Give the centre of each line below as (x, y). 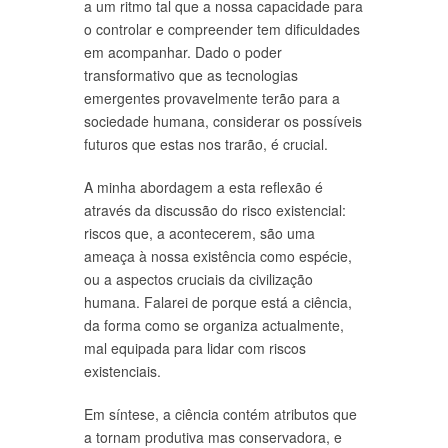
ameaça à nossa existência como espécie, (218, 255)
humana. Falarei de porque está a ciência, (218, 301)
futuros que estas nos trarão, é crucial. (206, 143)
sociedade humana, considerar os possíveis (223, 120)
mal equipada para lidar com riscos (195, 347)
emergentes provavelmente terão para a (212, 97)
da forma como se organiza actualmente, (214, 324)
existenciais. (122, 370)
